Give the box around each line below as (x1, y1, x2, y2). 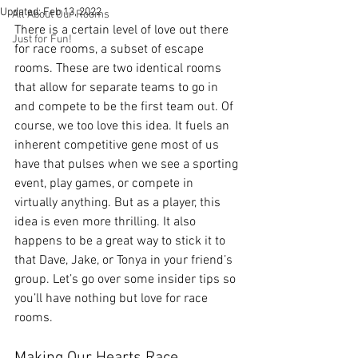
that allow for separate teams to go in (14, 80, 221, 96)
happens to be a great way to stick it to (14, 233, 229, 249)
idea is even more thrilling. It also (14, 214, 199, 230)
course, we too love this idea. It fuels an (14, 118, 233, 134)
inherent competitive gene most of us (14, 137, 222, 153)
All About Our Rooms (12, 8, 109, 22)
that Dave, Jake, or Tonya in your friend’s (14, 253, 236, 268)
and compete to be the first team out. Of (14, 99, 237, 115)
